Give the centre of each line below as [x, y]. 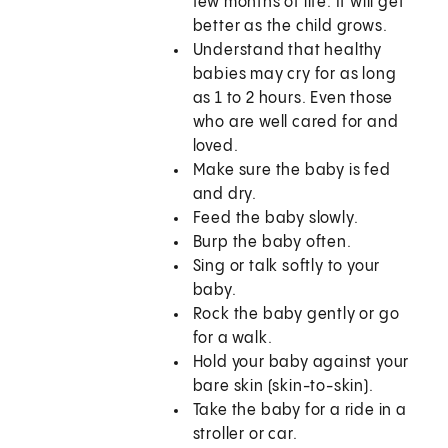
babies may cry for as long [294, 75]
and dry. [225, 195]
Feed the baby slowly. [275, 219]
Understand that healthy [287, 51]
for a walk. [232, 339]
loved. [215, 147]
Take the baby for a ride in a [299, 411]
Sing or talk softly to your [286, 267]
